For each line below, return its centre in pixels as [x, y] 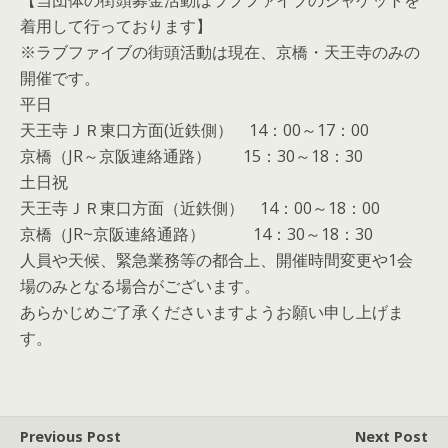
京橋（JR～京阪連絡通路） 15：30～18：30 [191, 156]
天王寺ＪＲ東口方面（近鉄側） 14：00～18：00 [200, 208]
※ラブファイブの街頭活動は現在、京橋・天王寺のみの [220, 52]
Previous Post [70, 436]
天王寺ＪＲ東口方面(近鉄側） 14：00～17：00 [194, 130]
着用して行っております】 [116, 26]
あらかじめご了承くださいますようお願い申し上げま [212, 312]
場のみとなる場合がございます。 [140, 286]
